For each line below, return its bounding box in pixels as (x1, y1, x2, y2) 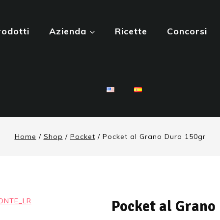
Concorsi (167, 26, 208, 37)
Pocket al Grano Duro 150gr (102, 132, 206, 141)
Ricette (115, 26, 148, 37)
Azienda (49, 26, 87, 37)
